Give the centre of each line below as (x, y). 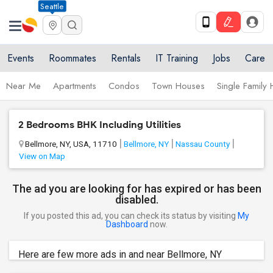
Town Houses (178, 86)
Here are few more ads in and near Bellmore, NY (120, 254)
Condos (124, 86)
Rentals (126, 58)
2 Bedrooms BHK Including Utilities (100, 125)
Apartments (75, 86)
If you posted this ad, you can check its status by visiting (131, 216)
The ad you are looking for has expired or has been (136, 189)
